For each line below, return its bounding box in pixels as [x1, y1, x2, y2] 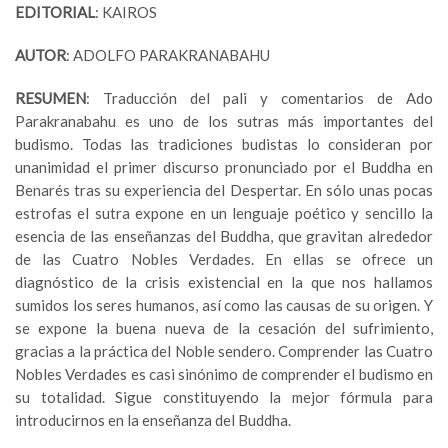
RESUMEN [15, 89, 86, 108]
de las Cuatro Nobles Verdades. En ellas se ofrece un [15, 250, 433, 269]
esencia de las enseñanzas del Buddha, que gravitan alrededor [15, 227, 433, 246]
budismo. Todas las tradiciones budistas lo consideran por [15, 135, 433, 154]
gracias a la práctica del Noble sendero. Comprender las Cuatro [15, 342, 433, 361]
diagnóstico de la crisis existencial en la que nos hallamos [15, 273, 433, 292]
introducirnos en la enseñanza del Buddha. [15, 411, 291, 430]
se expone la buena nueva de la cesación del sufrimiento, [15, 319, 433, 338]
